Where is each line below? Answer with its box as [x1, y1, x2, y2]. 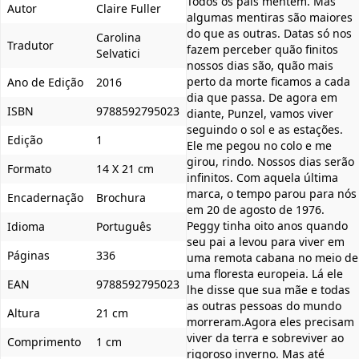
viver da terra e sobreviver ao [187, 329, 344, 345]
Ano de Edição [7, 74, 83, 90]
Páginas [7, 247, 50, 263]
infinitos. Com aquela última [187, 169, 338, 185]
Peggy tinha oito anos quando [187, 217, 348, 233]
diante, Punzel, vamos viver [187, 105, 333, 121]
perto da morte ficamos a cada [187, 73, 350, 89]
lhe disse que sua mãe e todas [187, 281, 350, 297]
